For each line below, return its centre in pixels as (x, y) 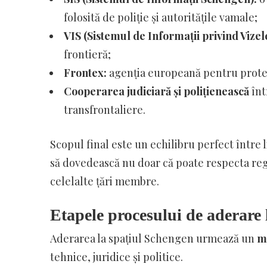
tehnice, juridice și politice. (116, 257)
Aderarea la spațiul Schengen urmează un (153, 238)
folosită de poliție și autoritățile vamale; (160, 17)
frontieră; (87, 54)
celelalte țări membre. (104, 181)
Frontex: (85, 72)
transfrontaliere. (104, 109)
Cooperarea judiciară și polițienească (156, 91)
